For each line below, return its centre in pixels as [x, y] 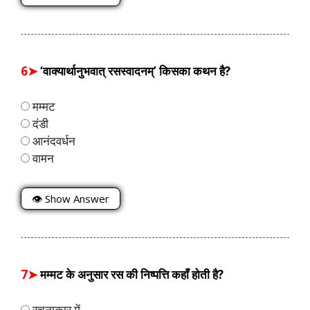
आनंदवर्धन [53, 140]
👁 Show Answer [71, 199]
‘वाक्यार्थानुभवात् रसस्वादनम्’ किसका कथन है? [135, 71]
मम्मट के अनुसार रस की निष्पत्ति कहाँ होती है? [132, 275]
